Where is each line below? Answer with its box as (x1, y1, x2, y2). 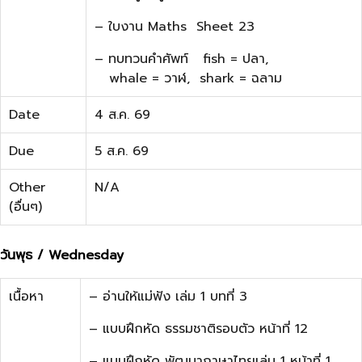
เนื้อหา (9, 286, 44, 306)
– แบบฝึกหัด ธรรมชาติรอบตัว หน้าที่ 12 (89, 318, 308, 339)
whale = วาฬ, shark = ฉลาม (95, 68, 282, 88)
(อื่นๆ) (9, 196, 42, 217)
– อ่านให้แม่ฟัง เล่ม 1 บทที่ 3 (89, 286, 247, 306)
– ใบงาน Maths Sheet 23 (95, 16, 255, 36)
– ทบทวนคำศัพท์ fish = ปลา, (95, 48, 273, 69)
